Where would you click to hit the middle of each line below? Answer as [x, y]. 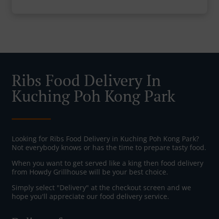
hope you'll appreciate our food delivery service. [90, 197]
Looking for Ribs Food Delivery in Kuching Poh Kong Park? [105, 139]
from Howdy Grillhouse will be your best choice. [90, 172]
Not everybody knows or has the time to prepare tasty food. [109, 148]
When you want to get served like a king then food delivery [108, 163]
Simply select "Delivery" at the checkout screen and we [101, 188]
